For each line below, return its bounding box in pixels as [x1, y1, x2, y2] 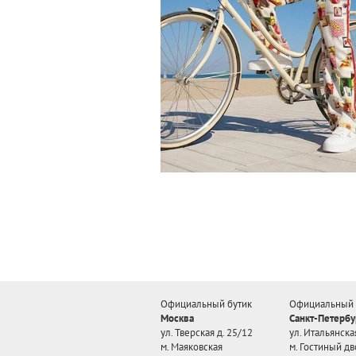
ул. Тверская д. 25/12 [161, 326, 253, 339]
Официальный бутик [161, 297, 252, 311]
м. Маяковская [161, 340, 222, 354]
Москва [161, 311, 194, 325]
